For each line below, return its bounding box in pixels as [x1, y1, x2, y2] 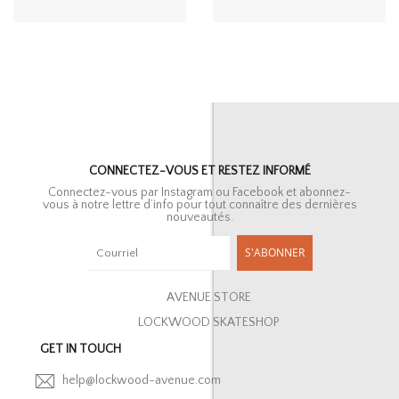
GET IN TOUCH [40, 341, 121, 356]
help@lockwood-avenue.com [62, 373, 221, 388]
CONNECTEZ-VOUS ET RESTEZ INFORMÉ [88, 163, 311, 178]
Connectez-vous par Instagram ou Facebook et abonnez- [48, 184, 351, 199]
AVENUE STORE [166, 289, 251, 305]
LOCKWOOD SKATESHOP [137, 314, 280, 330]
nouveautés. [166, 209, 233, 224]
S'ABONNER [244, 244, 305, 260]
